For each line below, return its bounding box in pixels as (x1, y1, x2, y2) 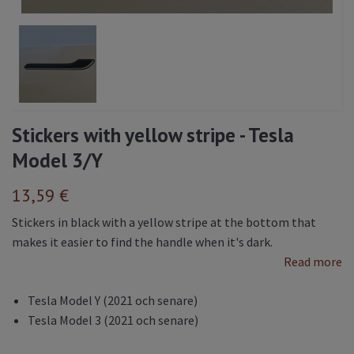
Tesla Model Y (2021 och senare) (28, 292, 198, 308)
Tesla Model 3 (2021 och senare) (28, 311, 198, 328)
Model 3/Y (12, 146, 103, 173)
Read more (284, 253, 342, 269)
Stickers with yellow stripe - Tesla (12, 121, 294, 148)
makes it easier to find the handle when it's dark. (12, 233, 273, 250)
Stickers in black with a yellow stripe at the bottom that (12, 213, 316, 230)
